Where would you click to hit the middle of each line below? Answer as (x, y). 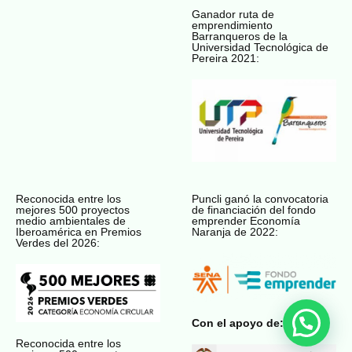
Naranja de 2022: (235, 232)
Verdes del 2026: (58, 243)
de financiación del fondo (254, 210)
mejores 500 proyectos (73, 210)
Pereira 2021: (225, 58)
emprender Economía (246, 221)
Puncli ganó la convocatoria (260, 199)
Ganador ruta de (233, 14)
